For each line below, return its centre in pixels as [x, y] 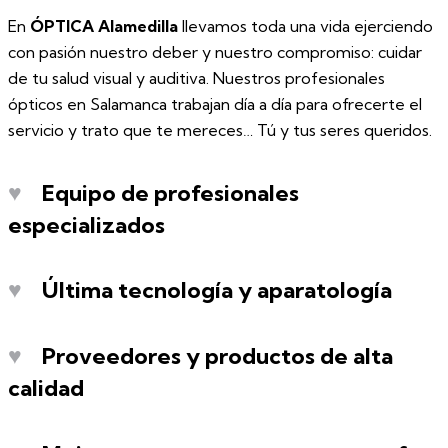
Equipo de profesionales [168, 192]
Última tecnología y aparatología [214, 290]
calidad [46, 388]
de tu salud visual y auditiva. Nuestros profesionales [196, 77]
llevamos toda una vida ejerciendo [305, 25]
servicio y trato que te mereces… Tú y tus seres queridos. [220, 129]
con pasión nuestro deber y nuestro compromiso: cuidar [215, 51]
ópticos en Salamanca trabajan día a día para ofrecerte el [215, 103]
